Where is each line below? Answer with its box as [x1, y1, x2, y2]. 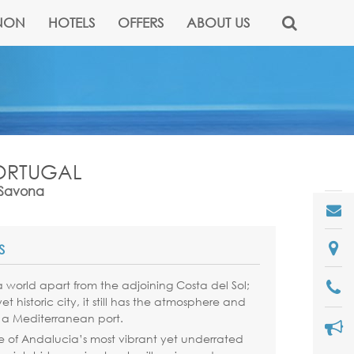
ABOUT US [186, 14, 250, 31]
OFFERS [118, 14, 164, 31]
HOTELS [48, 14, 95, 31]
